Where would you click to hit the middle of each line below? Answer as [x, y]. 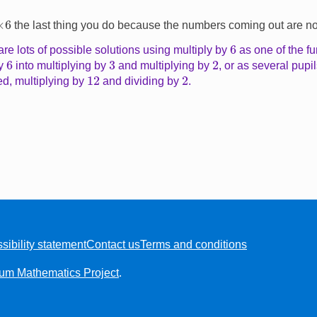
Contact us [113, 245]
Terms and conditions [194, 245]
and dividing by [141, 81]
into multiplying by [61, 65]
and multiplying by [164, 65]
